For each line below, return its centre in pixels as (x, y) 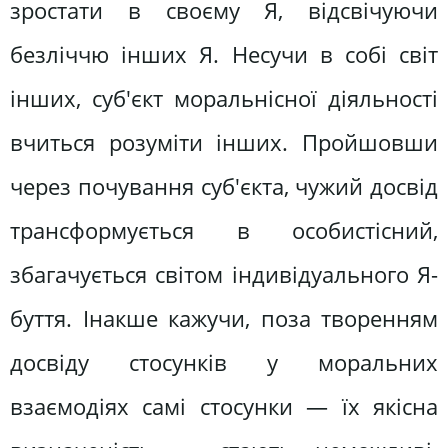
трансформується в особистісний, (224, 230)
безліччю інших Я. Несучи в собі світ (224, 54)
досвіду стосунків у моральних (224, 362)
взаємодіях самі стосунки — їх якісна (224, 406)
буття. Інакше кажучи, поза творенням (224, 318)
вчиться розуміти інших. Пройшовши (224, 142)
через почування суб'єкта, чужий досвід (224, 186)
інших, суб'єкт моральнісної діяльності (224, 98)
